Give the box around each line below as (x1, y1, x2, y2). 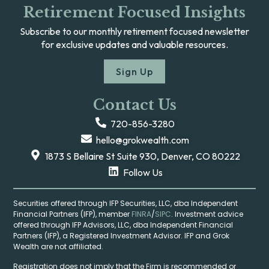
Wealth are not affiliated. (13, 241, 104, 252)
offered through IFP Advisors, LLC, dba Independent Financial (13, 220, 234, 231)
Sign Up (115, 65, 154, 78)
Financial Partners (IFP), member (13, 209, 132, 220)
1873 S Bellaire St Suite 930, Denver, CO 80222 (45, 150, 241, 163)
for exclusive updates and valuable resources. (41, 38, 228, 51)
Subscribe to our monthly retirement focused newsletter (20, 25, 249, 38)
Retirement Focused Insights (23, 4, 246, 22)
